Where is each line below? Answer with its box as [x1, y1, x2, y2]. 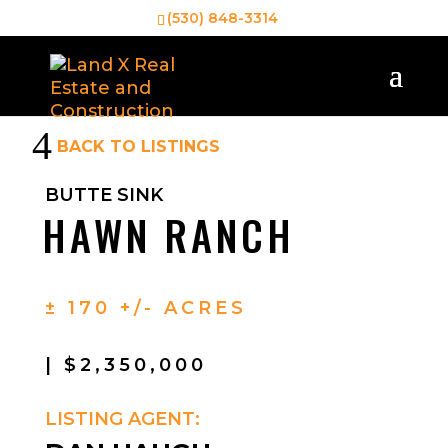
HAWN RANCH [41, 205, 295, 265]
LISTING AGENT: [44, 408, 200, 430]
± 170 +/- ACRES [44, 297, 247, 319]
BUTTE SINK [44, 184, 163, 206]
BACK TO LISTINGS [56, 136, 220, 156]
